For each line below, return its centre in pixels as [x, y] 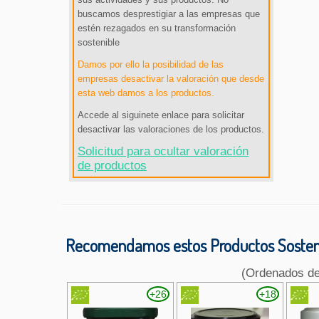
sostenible [99, 43]
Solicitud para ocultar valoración [163, 152]
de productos [112, 166]
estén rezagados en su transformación [157, 28]
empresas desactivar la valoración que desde [171, 79]
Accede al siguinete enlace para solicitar [161, 115]
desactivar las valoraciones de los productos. [171, 130]
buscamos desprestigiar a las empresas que [169, 14]
